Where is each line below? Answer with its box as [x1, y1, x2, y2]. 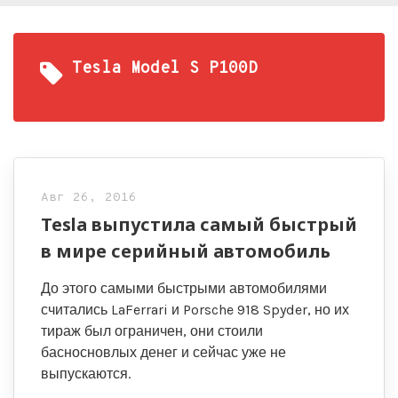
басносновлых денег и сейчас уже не [41, 344, 286, 361]
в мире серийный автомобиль [41, 239, 330, 263]
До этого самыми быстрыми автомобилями [41, 280, 327, 297]
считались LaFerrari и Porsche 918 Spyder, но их [41, 301, 349, 318]
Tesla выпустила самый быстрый [41, 212, 357, 236]
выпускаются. [41, 365, 131, 382]
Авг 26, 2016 [41, 190, 137, 205]
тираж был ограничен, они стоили [41, 322, 263, 339]
